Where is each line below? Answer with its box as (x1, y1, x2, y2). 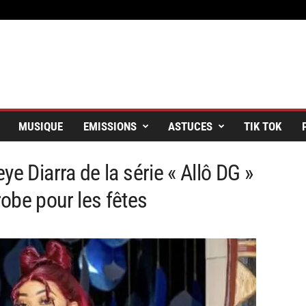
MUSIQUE (18, 120, 63, 133)
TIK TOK (243, 120, 281, 133)
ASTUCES (167, 120, 212, 133)
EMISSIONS (83, 120, 137, 133)
